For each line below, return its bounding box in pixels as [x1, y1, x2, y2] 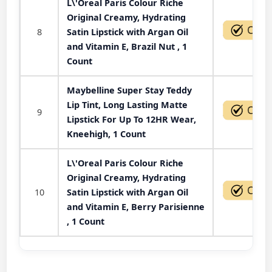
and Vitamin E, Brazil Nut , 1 [67, 40, 187, 52]
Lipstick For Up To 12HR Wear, [67, 113, 196, 125]
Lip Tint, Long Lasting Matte [67, 98, 188, 110]
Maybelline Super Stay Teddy [67, 84, 192, 96]
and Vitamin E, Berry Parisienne [67, 200, 205, 212]
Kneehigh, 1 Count [67, 127, 146, 140]
